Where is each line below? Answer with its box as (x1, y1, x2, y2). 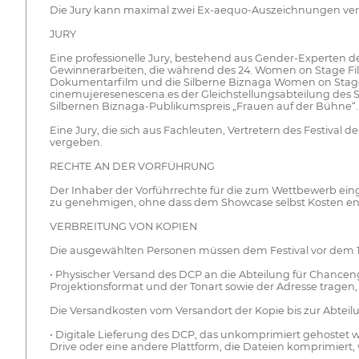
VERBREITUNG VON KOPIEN (49, 220, 197, 233)
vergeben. (49, 136, 103, 149)
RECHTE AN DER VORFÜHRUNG (49, 160, 215, 173)
